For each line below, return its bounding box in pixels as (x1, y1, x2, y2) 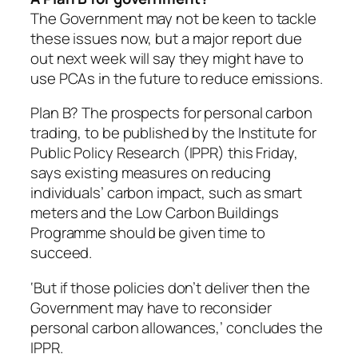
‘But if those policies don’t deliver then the (30, 276, 310, 298)
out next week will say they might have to (30, 47, 304, 69)
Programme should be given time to (30, 222, 265, 244)
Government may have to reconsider (30, 296, 272, 318)
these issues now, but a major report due (30, 27, 302, 49)
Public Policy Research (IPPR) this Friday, (30, 142, 298, 164)
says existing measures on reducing (30, 162, 271, 184)
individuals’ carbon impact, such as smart (30, 182, 302, 204)
